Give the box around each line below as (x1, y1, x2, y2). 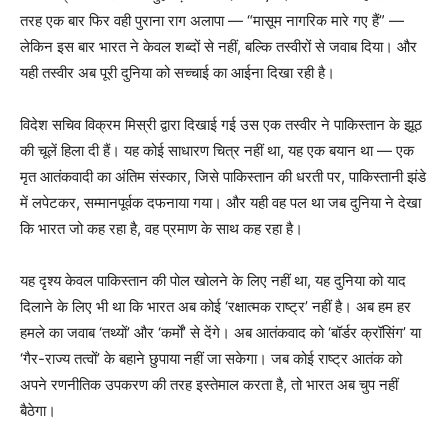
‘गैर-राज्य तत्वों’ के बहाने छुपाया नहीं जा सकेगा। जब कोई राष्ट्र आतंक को (20, 348, 402, 368)
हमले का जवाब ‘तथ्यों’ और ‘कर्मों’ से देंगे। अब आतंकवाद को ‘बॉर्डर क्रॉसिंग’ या (20, 322, 421, 342)
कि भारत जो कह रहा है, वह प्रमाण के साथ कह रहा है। (20, 218, 303, 238)
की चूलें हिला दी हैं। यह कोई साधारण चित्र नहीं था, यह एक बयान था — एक (20, 140, 414, 160)
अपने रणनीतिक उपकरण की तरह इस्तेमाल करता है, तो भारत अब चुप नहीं (20, 374, 398, 394)
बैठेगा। (20, 400, 56, 420)
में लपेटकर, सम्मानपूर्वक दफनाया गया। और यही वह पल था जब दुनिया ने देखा (20, 192, 421, 212)
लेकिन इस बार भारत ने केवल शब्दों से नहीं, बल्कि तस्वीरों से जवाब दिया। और (20, 36, 417, 56)
